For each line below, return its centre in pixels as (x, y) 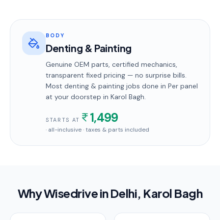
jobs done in (146, 86)
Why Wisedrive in (64, 193)
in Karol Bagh (123, 97)
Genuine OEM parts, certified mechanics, (111, 64)
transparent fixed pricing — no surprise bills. (116, 75)
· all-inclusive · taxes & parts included (97, 130)
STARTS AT (63, 120)
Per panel (183, 86)
